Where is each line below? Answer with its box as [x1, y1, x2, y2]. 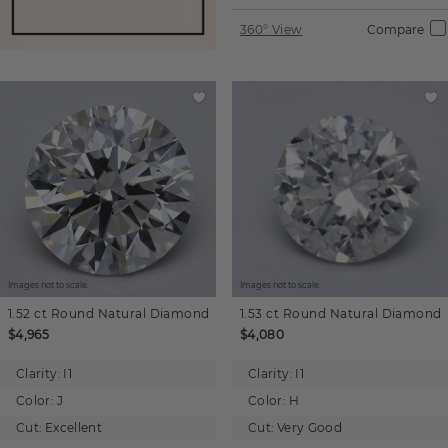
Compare [367, 21, 424, 37]
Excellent [44, 419, 103, 435]
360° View [240, 21, 303, 37]
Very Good [276, 419, 343, 435]
